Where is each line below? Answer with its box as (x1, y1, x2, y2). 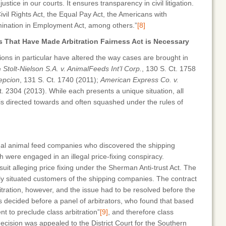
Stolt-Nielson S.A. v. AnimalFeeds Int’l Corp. (3, 65, 142, 73)
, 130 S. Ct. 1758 (142, 65, 196, 73)
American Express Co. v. (100, 76, 179, 84)
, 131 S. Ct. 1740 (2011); (20, 76, 100, 84)
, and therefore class (108, 208, 174, 216)
